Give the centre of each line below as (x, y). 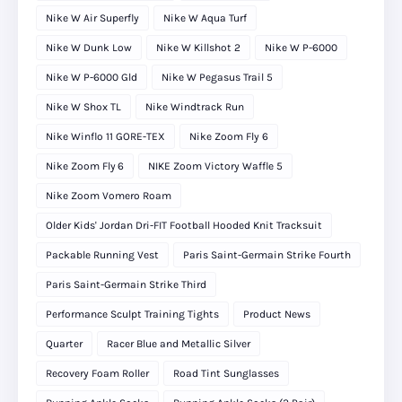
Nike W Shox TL (83, 107)
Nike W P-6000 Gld (92, 78)
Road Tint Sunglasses (226, 374)
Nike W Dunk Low (89, 48)
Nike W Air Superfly (92, 18)
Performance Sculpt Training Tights (132, 315)
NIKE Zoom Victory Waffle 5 (215, 166)
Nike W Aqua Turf (205, 18)
